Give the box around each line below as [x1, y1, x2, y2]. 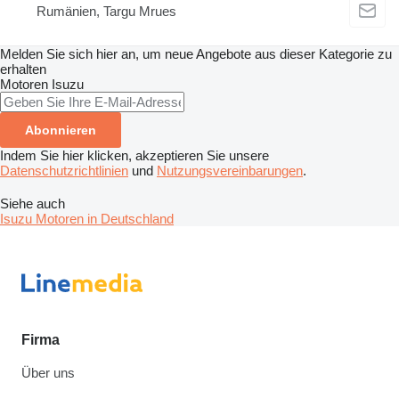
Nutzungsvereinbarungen [157, 163, 303, 179]
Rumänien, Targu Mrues [37, 3, 176, 19]
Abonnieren [25, 123, 96, 138]
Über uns [21, 365, 75, 381]
